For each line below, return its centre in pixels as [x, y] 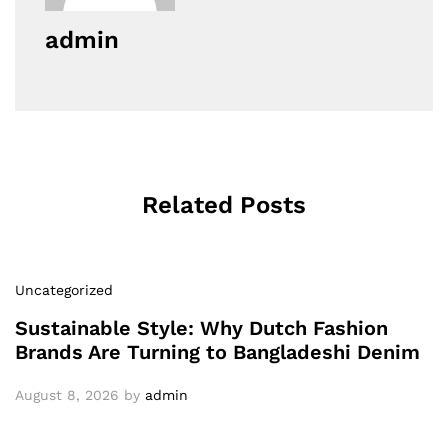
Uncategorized [64, 290]
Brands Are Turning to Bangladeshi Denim [217, 352]
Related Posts [224, 205]
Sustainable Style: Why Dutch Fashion [201, 328]
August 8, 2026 [67, 395]
